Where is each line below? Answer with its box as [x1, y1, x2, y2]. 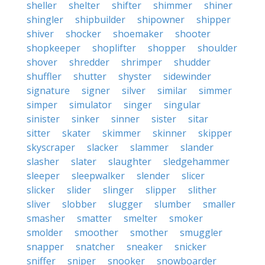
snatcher [76, 240, 115, 253]
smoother [75, 226, 118, 239]
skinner [153, 127, 186, 140]
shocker [66, 27, 101, 40]
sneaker [127, 240, 163, 253]
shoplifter [92, 41, 136, 54]
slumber [154, 198, 191, 211]
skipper [198, 127, 232, 140]
